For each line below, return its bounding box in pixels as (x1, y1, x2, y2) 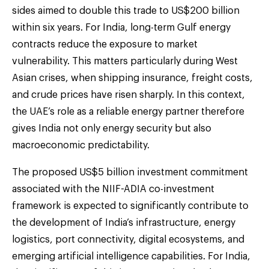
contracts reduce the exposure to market (12, 39, 198, 49)
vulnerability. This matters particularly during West (12, 56, 238, 66)
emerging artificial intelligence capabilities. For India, (12, 251, 250, 261)
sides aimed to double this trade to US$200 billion (12, 5, 240, 16)
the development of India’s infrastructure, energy (12, 217, 235, 228)
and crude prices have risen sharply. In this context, (12, 89, 245, 100)
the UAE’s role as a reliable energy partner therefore (12, 106, 244, 116)
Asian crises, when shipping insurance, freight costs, (12, 73, 253, 83)
